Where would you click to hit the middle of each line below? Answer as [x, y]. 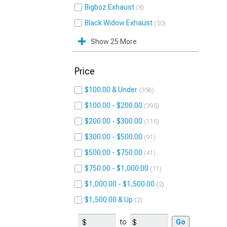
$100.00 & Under [111, 90]
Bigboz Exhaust [109, 7]
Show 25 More [114, 42]
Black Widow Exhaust [119, 23]
